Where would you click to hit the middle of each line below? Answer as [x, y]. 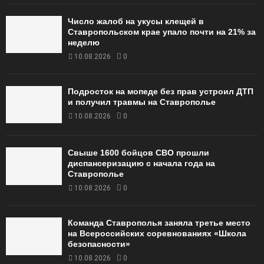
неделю [84, 42]
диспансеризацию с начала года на [141, 164]
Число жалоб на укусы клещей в [136, 21]
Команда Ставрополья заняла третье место [159, 223]
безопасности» [99, 244]
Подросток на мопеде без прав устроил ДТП [161, 91]
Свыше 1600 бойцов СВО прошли [138, 153]
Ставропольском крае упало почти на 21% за [162, 32]
